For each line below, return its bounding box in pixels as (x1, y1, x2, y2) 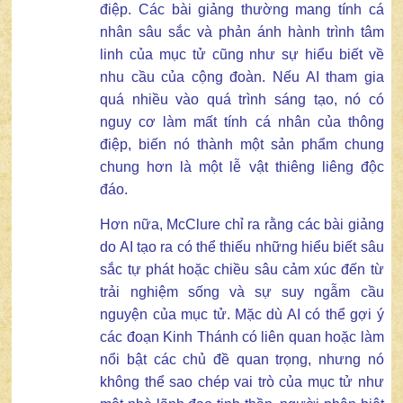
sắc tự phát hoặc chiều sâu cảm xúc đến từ (100, 261, 384, 277)
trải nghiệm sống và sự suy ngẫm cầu (100, 283, 384, 300)
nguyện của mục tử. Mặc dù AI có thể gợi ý (100, 306, 384, 322)
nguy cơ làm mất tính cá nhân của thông (100, 113, 384, 130)
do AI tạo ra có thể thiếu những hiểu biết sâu (100, 238, 384, 255)
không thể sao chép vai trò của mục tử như (100, 373, 384, 390)
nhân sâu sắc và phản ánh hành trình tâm (100, 23, 384, 40)
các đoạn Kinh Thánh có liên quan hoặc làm (100, 328, 384, 345)
